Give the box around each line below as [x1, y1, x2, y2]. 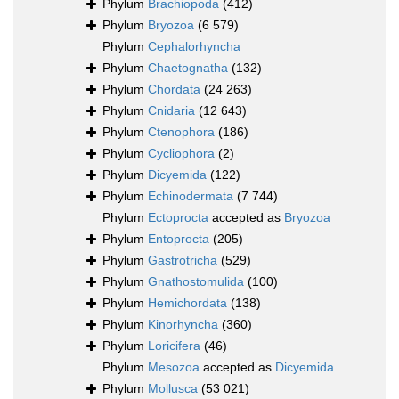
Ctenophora [148, 125, 215, 140]
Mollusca [148, 381, 198, 396]
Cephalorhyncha [148, 39, 240, 54]
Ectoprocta [148, 210, 208, 225]
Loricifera [148, 338, 200, 354]
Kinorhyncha [148, 317, 218, 332]
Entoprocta [148, 232, 209, 247]
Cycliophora [148, 146, 215, 161]
